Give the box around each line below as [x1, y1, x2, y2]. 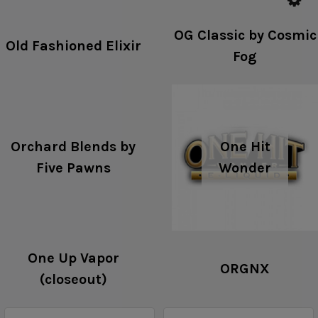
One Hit [219, 138, 270, 155]
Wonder [219, 160, 271, 176]
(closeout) [39, 271, 107, 287]
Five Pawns [35, 160, 111, 176]
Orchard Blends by [11, 138, 136, 155]
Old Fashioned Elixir [5, 38, 141, 54]
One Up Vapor [27, 250, 119, 266]
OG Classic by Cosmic [173, 27, 317, 43]
